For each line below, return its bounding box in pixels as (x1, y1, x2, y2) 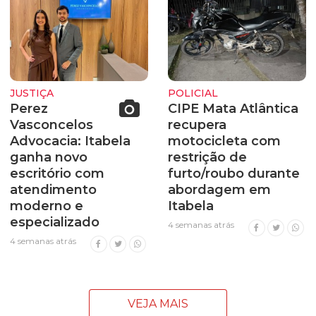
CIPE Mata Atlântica (168, 101, 298, 117)
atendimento (10, 182, 97, 198)
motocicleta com (168, 133, 281, 150)
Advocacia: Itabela (10, 133, 130, 150)
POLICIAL (168, 86, 218, 99)
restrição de (168, 150, 247, 166)
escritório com (10, 166, 104, 182)
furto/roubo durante (168, 166, 300, 182)
